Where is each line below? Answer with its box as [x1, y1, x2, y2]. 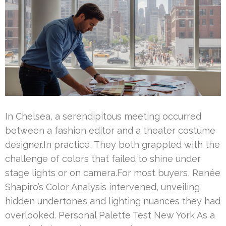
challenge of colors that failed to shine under [5, 153, 201, 164]
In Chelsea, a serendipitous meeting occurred [5, 111, 201, 122]
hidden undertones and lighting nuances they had [5, 196, 220, 207]
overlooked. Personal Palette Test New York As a [5, 210, 215, 221]
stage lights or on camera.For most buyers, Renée [5, 167, 220, 179]
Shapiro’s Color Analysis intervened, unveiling [5, 182, 200, 193]
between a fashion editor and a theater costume [5, 125, 215, 136]
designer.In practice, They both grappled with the [5, 139, 220, 150]
